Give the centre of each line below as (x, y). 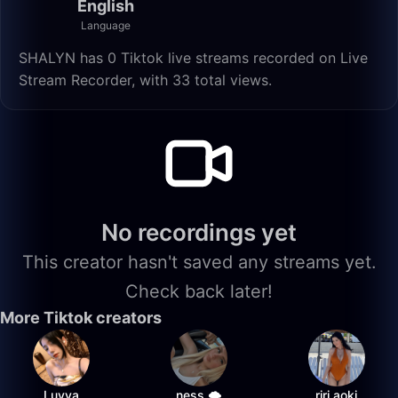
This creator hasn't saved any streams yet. (199, 262)
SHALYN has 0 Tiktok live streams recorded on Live (193, 58)
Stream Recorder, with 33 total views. (145, 80)
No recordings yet (199, 232)
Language (105, 25)
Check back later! (199, 291)
